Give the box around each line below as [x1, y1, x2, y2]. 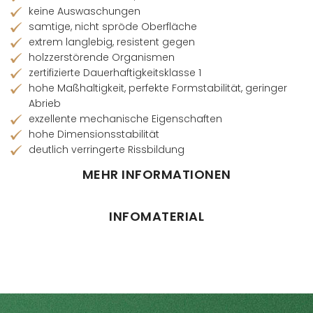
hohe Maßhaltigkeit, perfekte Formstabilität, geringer [29, 81, 287, 96]
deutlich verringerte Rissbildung [29, 143, 184, 157]
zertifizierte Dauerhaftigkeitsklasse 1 [29, 66, 201, 80]
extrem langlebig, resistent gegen [29, 35, 195, 50]
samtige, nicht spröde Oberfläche [29, 20, 197, 34]
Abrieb [29, 96, 61, 111]
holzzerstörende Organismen [29, 50, 175, 65]
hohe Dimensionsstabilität [29, 127, 159, 142]
